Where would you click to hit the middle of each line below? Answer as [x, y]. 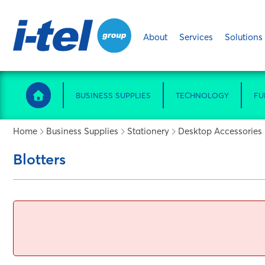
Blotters [39, 159]
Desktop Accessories [220, 131]
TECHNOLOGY [202, 95]
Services [196, 37]
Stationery [148, 131]
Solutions [244, 37]
